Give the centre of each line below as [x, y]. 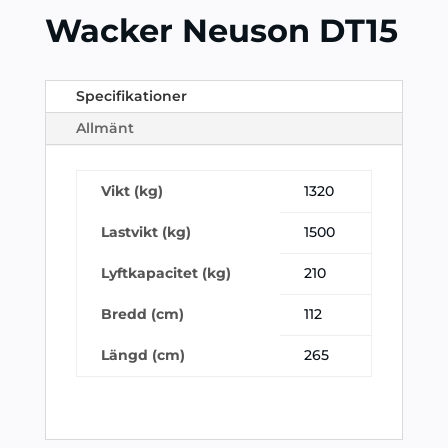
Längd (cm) [142, 354]
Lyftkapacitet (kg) [165, 272]
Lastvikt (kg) [145, 231]
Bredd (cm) [142, 313]
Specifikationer [131, 95]
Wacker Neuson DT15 [221, 30]
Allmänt [104, 127]
